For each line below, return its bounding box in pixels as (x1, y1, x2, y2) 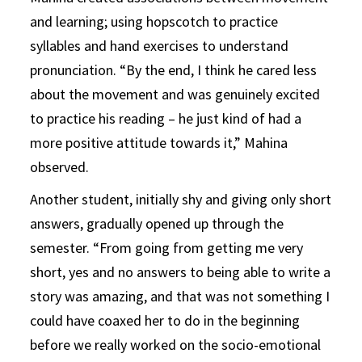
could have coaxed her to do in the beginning (30, 310, 301, 330)
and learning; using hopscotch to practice (30, 11, 279, 31)
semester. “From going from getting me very (30, 238, 304, 257)
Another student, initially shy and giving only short (30, 189, 332, 208)
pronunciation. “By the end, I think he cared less (30, 60, 318, 79)
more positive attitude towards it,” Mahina (30, 133, 288, 152)
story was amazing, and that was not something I (30, 286, 330, 305)
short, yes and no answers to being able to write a (30, 262, 331, 281)
